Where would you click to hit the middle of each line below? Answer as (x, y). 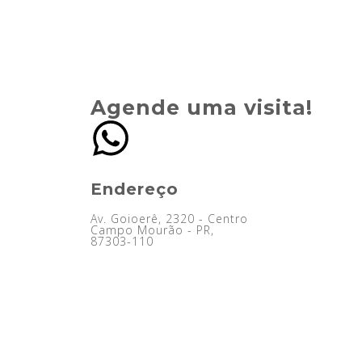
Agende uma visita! (202, 107)
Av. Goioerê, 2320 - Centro (169, 218)
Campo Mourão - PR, (152, 229)
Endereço (135, 189)
